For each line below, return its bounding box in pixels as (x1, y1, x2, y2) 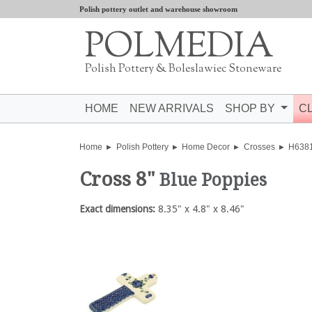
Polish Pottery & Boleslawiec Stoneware (85, 61, 281, 77)
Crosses (243, 142, 275, 152)
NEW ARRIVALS (130, 102, 214, 114)
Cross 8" (79, 168, 159, 191)
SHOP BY (225, 102, 278, 114)
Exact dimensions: (79, 203, 155, 214)
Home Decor (182, 142, 231, 152)
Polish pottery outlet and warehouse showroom (79, 5, 237, 13)
